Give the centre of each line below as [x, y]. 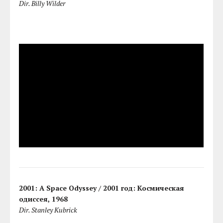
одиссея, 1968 [44, 199]
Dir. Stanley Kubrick [48, 210]
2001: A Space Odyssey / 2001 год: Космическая [102, 188]
